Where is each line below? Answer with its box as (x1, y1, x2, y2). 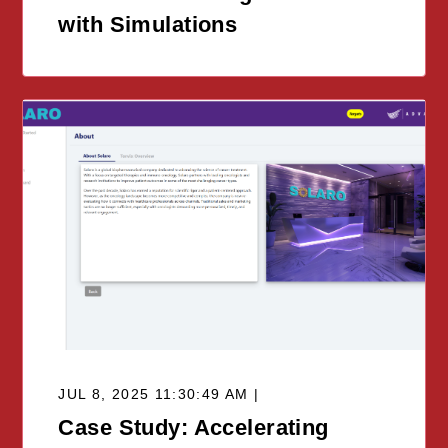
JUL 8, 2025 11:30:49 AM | (58, 386, 260, 402)
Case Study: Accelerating (58, 414, 329, 440)
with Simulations (58, 12, 238, 38)
